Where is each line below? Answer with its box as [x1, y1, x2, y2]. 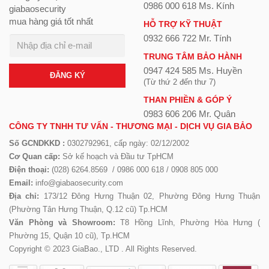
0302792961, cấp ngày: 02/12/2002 [65, 138, 189, 148]
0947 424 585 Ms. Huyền [144, 65, 242, 76]
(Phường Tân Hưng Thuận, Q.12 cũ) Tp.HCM [9, 204, 168, 214]
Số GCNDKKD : [9, 138, 65, 148]
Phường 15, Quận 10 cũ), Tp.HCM [9, 231, 130, 240]
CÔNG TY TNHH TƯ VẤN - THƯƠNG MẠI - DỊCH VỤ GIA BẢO [9, 121, 252, 131]
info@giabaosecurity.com [33, 178, 123, 187]
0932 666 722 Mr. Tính [144, 32, 231, 43]
